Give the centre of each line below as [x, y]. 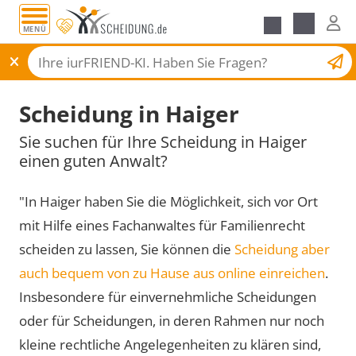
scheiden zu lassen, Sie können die [127, 249]
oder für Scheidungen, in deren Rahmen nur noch [172, 320]
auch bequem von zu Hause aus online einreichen [172, 273]
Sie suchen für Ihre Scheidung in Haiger [163, 141]
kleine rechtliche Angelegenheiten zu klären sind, [170, 344]
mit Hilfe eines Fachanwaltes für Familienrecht [162, 225]
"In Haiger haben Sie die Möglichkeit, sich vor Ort [168, 201]
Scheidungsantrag [263, 60]
